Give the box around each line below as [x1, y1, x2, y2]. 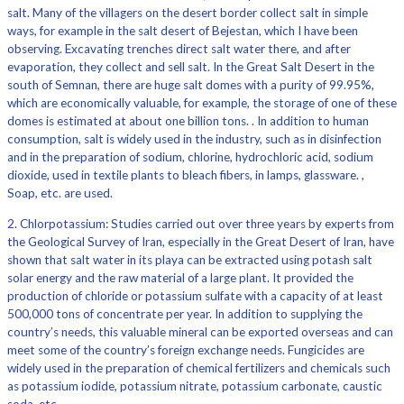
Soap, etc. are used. [7, 186, 113, 201]
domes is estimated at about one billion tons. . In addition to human [7, 114, 369, 129]
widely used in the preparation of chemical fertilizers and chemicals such [7, 361, 390, 376]
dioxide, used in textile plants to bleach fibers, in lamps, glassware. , [7, 168, 364, 183]
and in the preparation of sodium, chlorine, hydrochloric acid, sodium [7, 150, 373, 165]
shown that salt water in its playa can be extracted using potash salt [7, 252, 372, 268]
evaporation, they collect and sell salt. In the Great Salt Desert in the [7, 60, 374, 75]
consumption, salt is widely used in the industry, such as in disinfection [7, 132, 381, 147]
